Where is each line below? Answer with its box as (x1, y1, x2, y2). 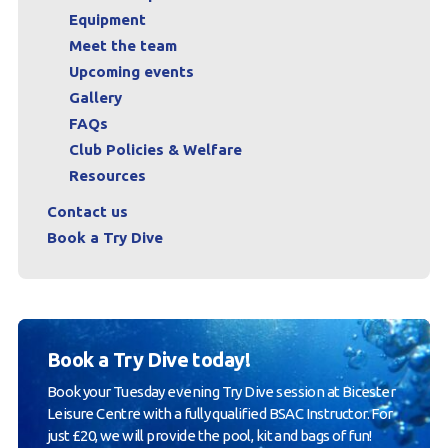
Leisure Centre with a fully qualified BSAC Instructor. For (46, 404, 393, 422)
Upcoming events (68, 62, 194, 80)
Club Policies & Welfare (68, 140, 242, 158)
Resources (68, 166, 146, 184)
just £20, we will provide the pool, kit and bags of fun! (46, 426, 372, 444)
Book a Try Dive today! (46, 347, 250, 371)
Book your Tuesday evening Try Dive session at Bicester (46, 382, 396, 400)
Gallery (68, 88, 122, 106)
